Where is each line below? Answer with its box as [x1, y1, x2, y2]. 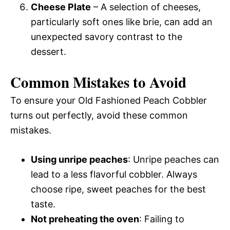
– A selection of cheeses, [91, 1, 201, 12]
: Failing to [139, 213, 184, 224]
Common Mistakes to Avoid [10, 71, 186, 93]
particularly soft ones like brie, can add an [31, 16, 213, 27]
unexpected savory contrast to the [31, 31, 182, 42]
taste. [31, 198, 55, 209]
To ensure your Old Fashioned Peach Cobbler [10, 94, 207, 106]
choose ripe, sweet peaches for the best [31, 183, 206, 195]
